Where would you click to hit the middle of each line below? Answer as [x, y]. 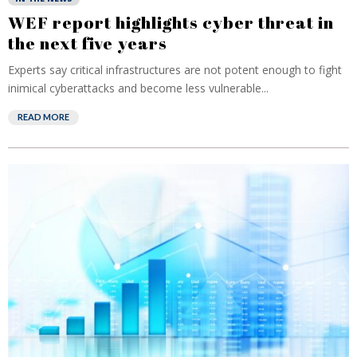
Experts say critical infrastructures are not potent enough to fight [175, 70]
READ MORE [43, 117]
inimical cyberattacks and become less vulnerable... [138, 88]
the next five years [88, 43]
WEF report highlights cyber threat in [171, 22]
